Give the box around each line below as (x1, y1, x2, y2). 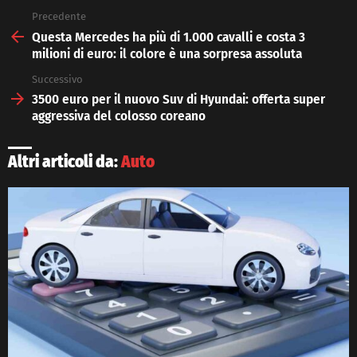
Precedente (32, 10, 86, 23)
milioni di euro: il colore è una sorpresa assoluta (32, 45, 302, 62)
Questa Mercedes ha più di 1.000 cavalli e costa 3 (32, 28, 305, 45)
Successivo (32, 73, 83, 85)
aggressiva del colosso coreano (32, 108, 206, 125)
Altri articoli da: (8, 151, 121, 173)
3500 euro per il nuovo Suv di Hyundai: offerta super (32, 91, 325, 108)
